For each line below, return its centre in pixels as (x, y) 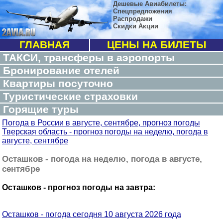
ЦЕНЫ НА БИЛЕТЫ (157, 45)
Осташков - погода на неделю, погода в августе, (102, 159)
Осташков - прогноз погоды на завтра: (79, 187)
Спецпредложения (143, 11)
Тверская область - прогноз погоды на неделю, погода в (105, 132)
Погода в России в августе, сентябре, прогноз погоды (101, 123)
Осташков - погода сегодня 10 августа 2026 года (92, 214)
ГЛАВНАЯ (45, 45)
